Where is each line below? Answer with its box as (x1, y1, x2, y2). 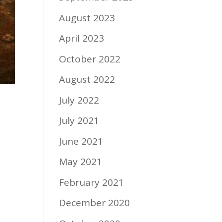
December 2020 (59, 196, 130, 209)
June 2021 (59, 134, 104, 148)
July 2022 (59, 93, 100, 107)
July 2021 (59, 114, 100, 127)
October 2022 (59, 52, 121, 65)
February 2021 (59, 175, 124, 189)
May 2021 (59, 155, 103, 168)
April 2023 (59, 32, 105, 45)
